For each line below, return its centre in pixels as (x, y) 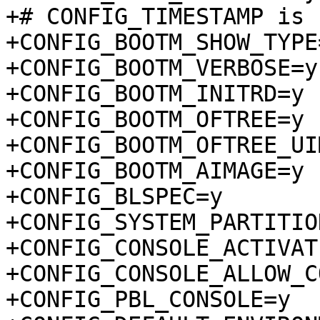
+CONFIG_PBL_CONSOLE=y (148, 299)
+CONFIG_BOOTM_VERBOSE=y (162, 68)
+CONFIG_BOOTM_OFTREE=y (155, 119)
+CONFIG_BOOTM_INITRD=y (155, 94)
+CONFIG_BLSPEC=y (114, 196)
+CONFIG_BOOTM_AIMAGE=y (155, 171)
